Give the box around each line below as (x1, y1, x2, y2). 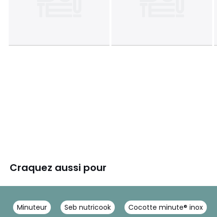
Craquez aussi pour (10, 161, 107, 174)
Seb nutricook (64, 202, 111, 212)
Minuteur (17, 202, 47, 212)
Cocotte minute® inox (128, 202, 203, 212)
